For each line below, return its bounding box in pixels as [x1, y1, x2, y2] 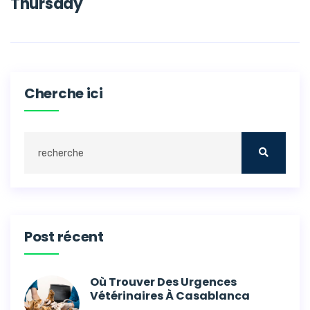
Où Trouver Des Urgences [90, 274, 237, 290]
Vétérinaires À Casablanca [90, 288, 250, 304]
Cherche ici [24, 84, 103, 103]
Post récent [24, 227, 104, 246]
